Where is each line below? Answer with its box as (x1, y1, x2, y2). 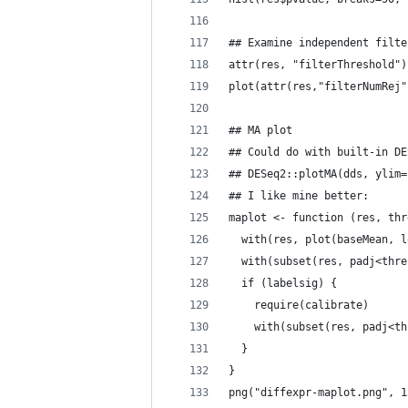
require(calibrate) (229, 299, 369, 311)
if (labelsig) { (229, 277, 337, 290)
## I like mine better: (229, 189, 369, 202)
